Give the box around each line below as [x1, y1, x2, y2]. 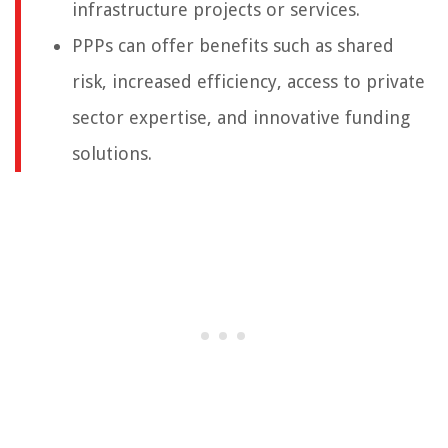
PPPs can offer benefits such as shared [72, 35, 394, 57]
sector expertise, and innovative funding [72, 107, 410, 129]
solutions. [72, 143, 152, 165]
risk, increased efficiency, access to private [72, 71, 425, 93]
